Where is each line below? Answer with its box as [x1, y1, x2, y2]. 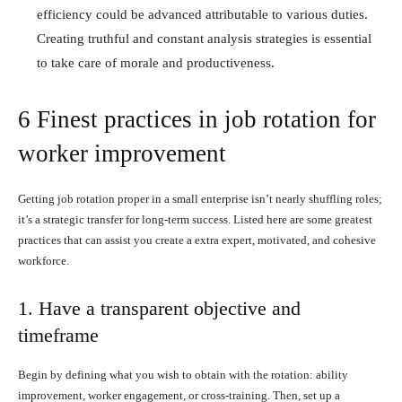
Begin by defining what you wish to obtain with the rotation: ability [18, 367, 348, 381]
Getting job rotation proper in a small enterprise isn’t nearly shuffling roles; [18, 191, 382, 205]
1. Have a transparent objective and [18, 296, 301, 319]
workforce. [18, 253, 69, 267]
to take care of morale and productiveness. [37, 55, 275, 70]
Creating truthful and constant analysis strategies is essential [37, 31, 371, 46]
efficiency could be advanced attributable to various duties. [37, 6, 368, 22]
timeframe [18, 323, 99, 346]
